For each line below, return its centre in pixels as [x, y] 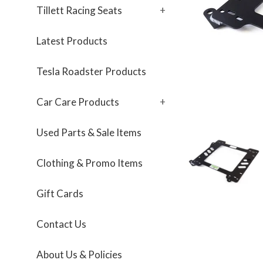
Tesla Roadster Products [91, 71]
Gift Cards [60, 193]
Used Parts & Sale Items [89, 132]
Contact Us [61, 224]
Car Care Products [78, 102]
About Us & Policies [79, 254]
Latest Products [72, 41]
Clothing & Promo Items [90, 163]
